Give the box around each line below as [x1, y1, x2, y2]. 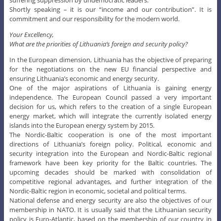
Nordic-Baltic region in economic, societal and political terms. [9, 186, 186, 195]
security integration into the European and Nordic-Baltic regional [9, 148, 212, 158]
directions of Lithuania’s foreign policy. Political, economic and [9, 139, 212, 148]
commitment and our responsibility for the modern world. [9, 14, 180, 23]
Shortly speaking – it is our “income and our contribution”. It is [9, 4, 212, 14]
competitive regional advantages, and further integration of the [9, 177, 212, 186]
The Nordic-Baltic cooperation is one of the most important [9, 130, 212, 139]
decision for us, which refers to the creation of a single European [9, 102, 212, 111]
